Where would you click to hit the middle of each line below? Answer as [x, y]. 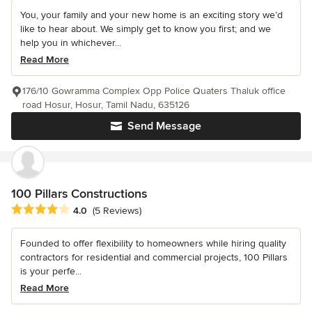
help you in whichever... [71, 42]
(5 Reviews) [117, 211]
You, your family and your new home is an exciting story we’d [151, 15]
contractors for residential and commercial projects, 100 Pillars [154, 258]
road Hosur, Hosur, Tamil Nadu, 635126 [106, 104]
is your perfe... [51, 272]
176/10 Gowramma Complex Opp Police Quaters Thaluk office [154, 91]
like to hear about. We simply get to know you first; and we [146, 29]
